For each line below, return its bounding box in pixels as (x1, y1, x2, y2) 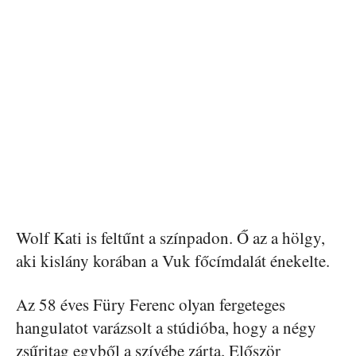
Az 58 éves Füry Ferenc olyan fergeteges (16, 293, 285, 315)
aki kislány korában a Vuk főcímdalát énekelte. (16, 250, 330, 272)
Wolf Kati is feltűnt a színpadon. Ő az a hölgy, (16, 226, 325, 249)
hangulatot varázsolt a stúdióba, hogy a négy (16, 316, 316, 339)
